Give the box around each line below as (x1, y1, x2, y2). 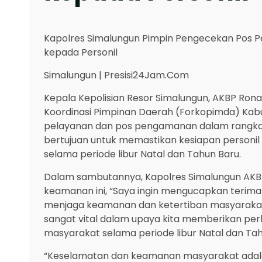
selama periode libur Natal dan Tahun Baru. (44, 147, 241, 161)
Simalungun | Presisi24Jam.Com (44, 68, 189, 82)
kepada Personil (44, 46, 118, 60)
